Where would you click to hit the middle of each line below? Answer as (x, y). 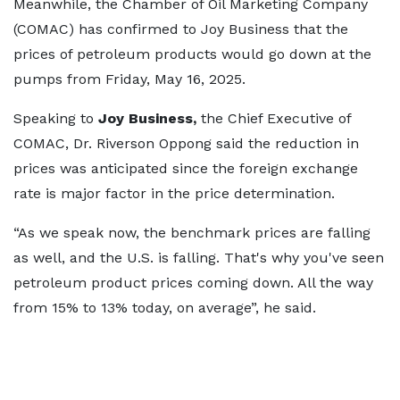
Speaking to (56, 118)
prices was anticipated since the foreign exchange (186, 168)
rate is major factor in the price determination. (174, 193)
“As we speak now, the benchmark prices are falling (192, 233)
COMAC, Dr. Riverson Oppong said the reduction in (186, 143)
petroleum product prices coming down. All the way (193, 283)
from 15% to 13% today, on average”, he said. (165, 308)
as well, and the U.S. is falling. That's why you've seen (199, 258)
